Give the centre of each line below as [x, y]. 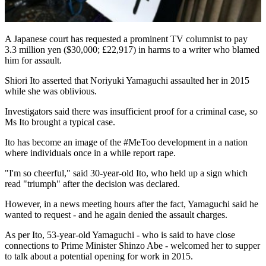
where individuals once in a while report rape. [90, 153]
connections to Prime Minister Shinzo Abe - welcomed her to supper [132, 245]
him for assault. [33, 60]
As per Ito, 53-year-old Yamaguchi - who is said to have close [120, 235]
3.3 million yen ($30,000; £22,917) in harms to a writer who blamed [132, 49]
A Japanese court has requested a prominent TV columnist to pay [126, 39]
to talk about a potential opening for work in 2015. [99, 256]
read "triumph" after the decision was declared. [92, 183]
